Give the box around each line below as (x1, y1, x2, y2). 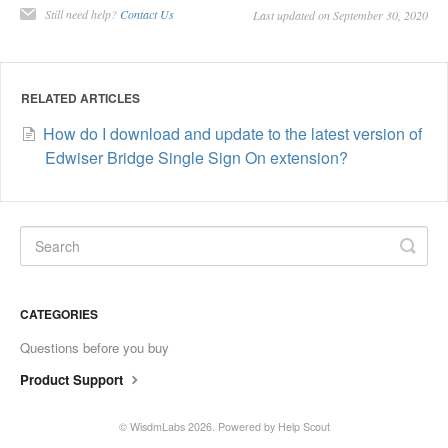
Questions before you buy (20, 338, 169, 358)
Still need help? (45, 6, 120, 23)
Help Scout (277, 419, 330, 435)
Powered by (217, 419, 278, 435)
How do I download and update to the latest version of (43, 122, 422, 146)
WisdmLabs (129, 419, 185, 435)
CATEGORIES (20, 305, 98, 324)
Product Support (20, 370, 127, 390)
